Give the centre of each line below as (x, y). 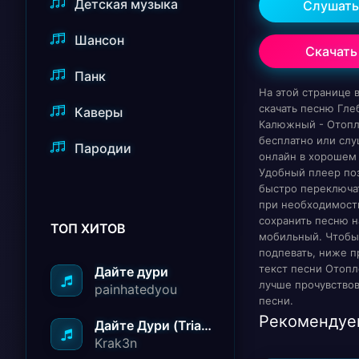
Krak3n (116, 343)
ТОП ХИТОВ (88, 228)
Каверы (99, 112)
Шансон (99, 40)
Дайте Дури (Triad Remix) (206, 325)
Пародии (103, 148)
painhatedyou (136, 289)
